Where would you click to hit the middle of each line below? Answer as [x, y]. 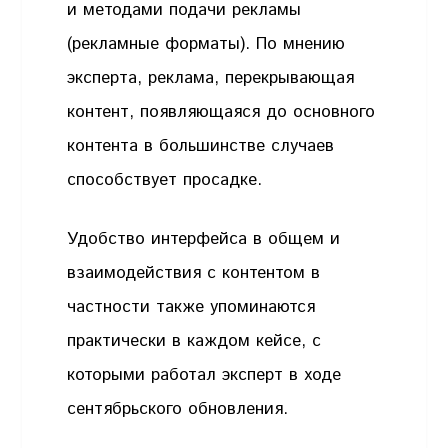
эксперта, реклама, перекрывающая [211, 77]
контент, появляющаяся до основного [221, 111]
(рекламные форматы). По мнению [206, 43]
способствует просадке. [165, 179]
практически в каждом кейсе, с [194, 341]
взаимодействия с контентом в [194, 273]
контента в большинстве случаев [201, 145]
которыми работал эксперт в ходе [204, 375]
